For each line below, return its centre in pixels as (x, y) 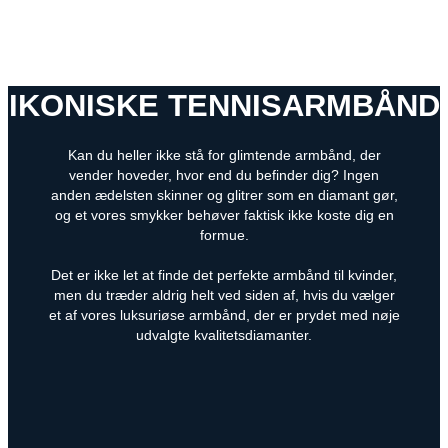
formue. (224, 236)
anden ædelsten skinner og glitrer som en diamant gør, (224, 196)
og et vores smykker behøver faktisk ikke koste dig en (224, 216)
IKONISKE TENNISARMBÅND (224, 106)
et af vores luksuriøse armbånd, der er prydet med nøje (224, 316)
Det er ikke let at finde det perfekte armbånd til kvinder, (224, 276)
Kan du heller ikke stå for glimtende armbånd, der (224, 156)
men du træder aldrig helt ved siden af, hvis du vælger (224, 296)
